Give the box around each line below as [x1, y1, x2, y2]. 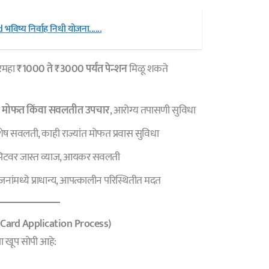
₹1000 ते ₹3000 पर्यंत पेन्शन [17, 59, 127, 78]
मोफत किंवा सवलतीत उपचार [2, 101, 110, 119]
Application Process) [22, 214, 112, 233]
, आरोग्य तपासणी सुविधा [109, 101, 196, 119]
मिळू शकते [127, 59, 168, 78]
